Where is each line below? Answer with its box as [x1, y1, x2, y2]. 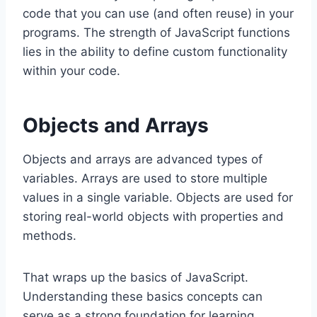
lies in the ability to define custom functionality [23, 45, 287, 59]
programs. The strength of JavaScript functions [23, 25, 290, 40]
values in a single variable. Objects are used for [23, 190, 293, 205]
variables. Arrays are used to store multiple [23, 171, 267, 186]
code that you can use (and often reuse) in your [23, 6, 294, 21]
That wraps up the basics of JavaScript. [23, 270, 248, 285]
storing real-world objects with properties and [23, 209, 284, 224]
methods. [23, 229, 76, 243]
